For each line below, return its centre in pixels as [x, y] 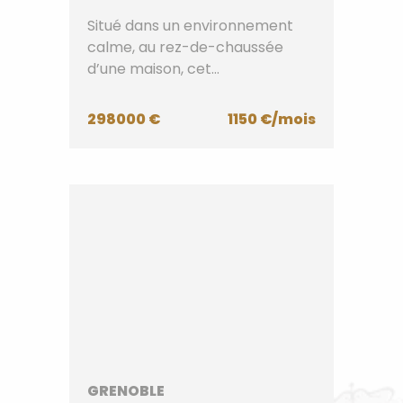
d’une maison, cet [150, 69]
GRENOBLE [126, 391]
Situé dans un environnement [191, 26]
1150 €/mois [271, 119]
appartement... [141, 90]
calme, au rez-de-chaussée [186, 47]
